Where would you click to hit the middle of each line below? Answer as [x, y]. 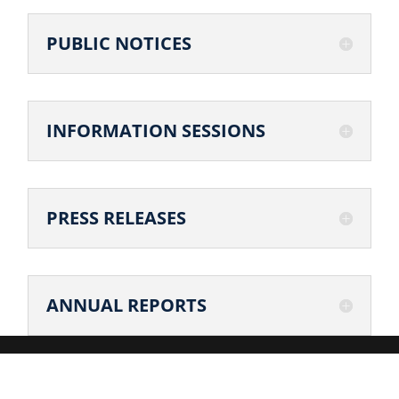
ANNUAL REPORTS [127, 305]
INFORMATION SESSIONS [156, 130]
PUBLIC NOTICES [119, 43]
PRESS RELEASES [117, 218]
